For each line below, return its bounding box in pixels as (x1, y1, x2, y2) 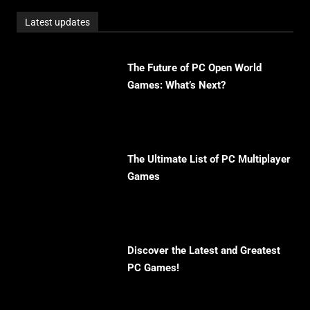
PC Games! (127, 262, 179, 275)
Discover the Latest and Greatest (127, 244, 280, 257)
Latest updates (25, 17, 90, 28)
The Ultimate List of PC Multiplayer (127, 153, 291, 166)
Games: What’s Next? (127, 79, 226, 92)
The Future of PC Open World (127, 62, 262, 75)
